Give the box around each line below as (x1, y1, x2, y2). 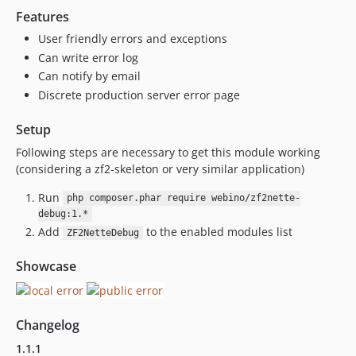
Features (16, 8, 69, 25)
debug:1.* (38, 208, 88, 220)
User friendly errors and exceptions (38, 31, 227, 46)
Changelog (16, 315, 79, 334)
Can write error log (38, 49, 138, 65)
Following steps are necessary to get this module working (16, 144, 320, 160)
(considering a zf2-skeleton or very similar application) (16, 161, 304, 176)
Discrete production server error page (38, 87, 240, 103)
